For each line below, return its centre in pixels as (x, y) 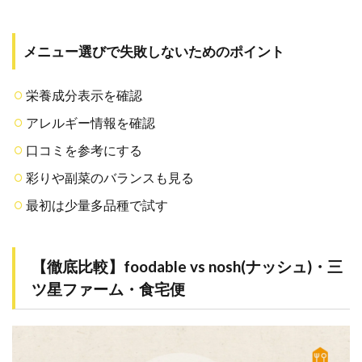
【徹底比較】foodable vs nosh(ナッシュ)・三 (187, 266)
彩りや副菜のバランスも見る (110, 177)
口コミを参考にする (84, 149)
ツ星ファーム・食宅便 (108, 288)
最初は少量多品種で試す (97, 204)
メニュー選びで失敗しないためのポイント (154, 51)
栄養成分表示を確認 (84, 95)
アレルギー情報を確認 (90, 122)
